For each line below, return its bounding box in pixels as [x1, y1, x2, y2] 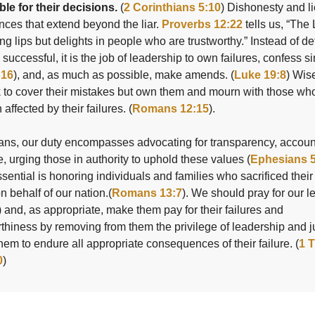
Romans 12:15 [132, 103, 209, 115]
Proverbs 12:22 [162, 18, 243, 31]
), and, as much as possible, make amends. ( [13, 69, 234, 82]
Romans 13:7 [112, 187, 182, 200]
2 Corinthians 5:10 [124, 1, 221, 14]
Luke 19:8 [234, 69, 286, 82]
